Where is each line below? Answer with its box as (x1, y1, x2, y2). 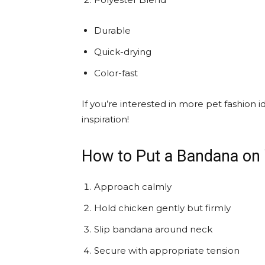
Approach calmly (94, 181, 172, 192)
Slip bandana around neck (94, 224, 212, 235)
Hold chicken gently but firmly (94, 202, 231, 214)
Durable (94, 25, 131, 36)
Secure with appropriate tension (94, 245, 240, 256)
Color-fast (94, 67, 138, 79)
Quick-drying (94, 46, 151, 57)
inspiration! (82, 114, 129, 125)
